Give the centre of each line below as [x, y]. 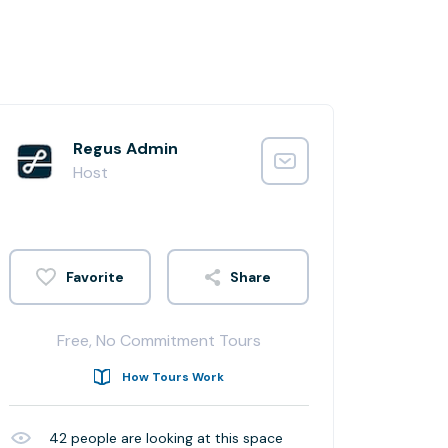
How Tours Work [173, 377]
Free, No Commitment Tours [159, 340]
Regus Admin [125, 148]
